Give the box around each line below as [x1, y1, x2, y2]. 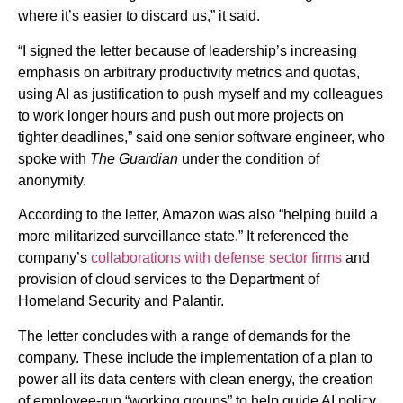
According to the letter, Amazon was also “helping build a [18, 207, 378, 223]
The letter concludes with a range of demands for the [18, 327, 351, 344]
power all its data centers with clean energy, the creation [18, 371, 373, 387]
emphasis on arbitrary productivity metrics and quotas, [18, 64, 360, 80]
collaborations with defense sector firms [91, 250, 342, 266]
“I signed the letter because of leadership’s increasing [18, 42, 357, 58]
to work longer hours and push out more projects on [18, 107, 344, 123]
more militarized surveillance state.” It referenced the [18, 228, 349, 245]
